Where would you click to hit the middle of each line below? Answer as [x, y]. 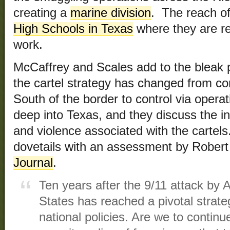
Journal [33, 163]
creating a [42, 13]
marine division [111, 13]
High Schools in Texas [73, 29]
